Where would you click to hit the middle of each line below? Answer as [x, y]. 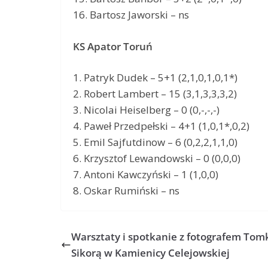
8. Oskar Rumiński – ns [126, 191]
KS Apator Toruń [113, 46]
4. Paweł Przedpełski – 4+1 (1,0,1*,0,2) [161, 126]
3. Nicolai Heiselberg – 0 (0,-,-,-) [146, 110]
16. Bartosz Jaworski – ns [131, 15]
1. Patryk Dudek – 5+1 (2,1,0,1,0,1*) [155, 78]
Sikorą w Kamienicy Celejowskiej [150, 253]
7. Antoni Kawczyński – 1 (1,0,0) [146, 175]
